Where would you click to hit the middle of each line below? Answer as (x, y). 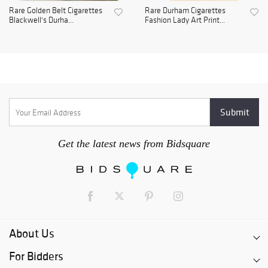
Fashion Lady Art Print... (185, 20)
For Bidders (36, 256)
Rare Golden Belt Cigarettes (56, 11)
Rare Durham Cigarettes (185, 11)
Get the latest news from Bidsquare (134, 144)
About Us (32, 234)
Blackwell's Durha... (41, 20)
